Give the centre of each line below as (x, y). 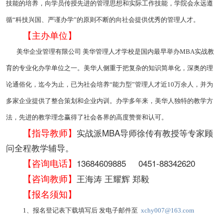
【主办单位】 (50, 35)
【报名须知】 (50, 193)
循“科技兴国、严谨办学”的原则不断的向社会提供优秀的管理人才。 (103, 19)
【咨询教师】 (50, 178)
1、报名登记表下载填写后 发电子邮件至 (82, 210)
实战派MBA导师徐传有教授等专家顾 (145, 132)
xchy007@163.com (167, 210)
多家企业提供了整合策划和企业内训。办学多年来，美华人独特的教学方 (110, 101)
